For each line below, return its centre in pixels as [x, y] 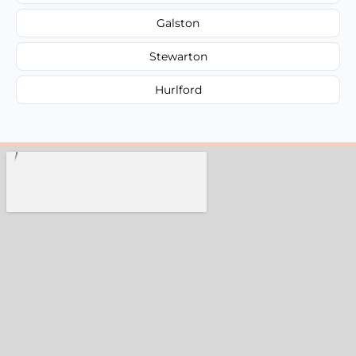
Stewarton [178, 56]
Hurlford [178, 89]
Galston [178, 23]
